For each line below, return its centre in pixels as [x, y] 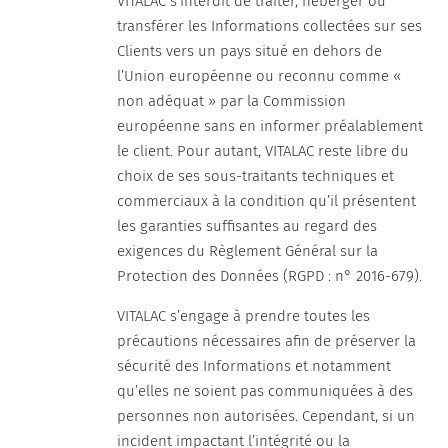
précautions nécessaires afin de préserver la [267, 341]
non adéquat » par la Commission [232, 101]
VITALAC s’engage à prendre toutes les [244, 316]
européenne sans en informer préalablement [270, 126]
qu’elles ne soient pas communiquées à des [265, 391]
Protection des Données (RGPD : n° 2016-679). [270, 276]
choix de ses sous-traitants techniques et [256, 176]
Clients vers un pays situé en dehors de [250, 51]
